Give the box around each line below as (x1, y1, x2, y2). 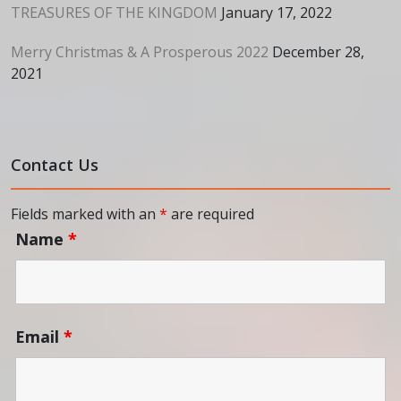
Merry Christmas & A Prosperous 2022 (11, 42, 269, 62)
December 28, (272, 42, 364, 62)
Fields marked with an (11, 204, 159, 224)
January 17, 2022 (221, 3, 332, 22)
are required (167, 204, 254, 224)
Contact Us (11, 154, 98, 175)
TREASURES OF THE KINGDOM (11, 3, 218, 22)
